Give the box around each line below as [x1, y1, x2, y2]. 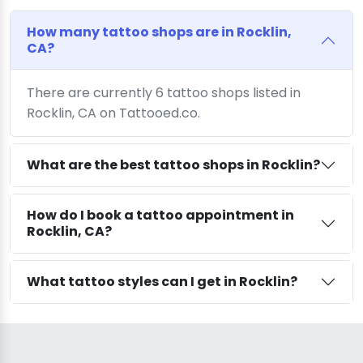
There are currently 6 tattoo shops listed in [27, 83, 301, 102]
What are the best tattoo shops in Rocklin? [27, 155, 320, 174]
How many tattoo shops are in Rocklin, [27, 22, 292, 41]
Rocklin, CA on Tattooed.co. [27, 103, 200, 122]
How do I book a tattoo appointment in [27, 205, 294, 224]
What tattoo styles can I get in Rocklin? [27, 271, 297, 291]
